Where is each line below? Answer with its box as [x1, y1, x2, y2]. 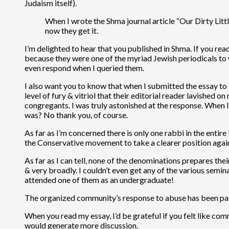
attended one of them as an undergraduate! [25, 174, 174, 185]
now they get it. [45, 25, 98, 35]
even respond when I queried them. [25, 62, 144, 73]
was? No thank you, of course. [25, 109, 128, 120]
